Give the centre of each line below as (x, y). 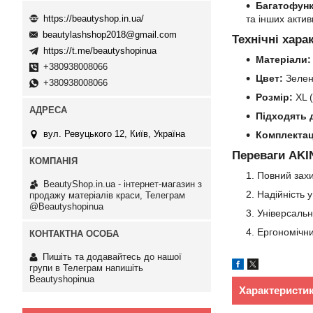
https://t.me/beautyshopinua (100, 51)
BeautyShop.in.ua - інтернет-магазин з (123, 184)
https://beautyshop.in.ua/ (94, 18)
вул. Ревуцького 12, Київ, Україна (114, 133)
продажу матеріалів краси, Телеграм (107, 195)
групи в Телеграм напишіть (86, 268)
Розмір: (274, 97)
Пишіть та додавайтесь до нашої (112, 256)
